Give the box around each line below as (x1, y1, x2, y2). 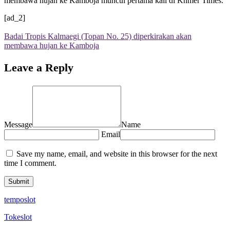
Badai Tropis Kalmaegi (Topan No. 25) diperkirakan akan (4, 31, 191, 41)
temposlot (4, 195, 35, 204)
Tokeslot (4, 213, 32, 222)
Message (4, 120, 32, 129)
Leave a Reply (4, 61, 73, 74)
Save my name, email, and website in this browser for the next (16, 149, 217, 159)
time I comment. (4, 159, 56, 168)
